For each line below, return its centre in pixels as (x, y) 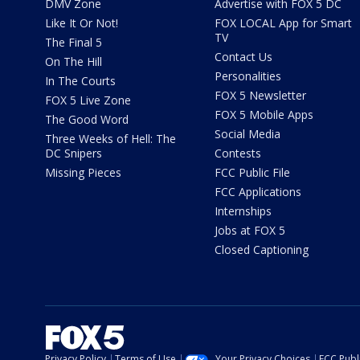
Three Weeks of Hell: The (110, 138)
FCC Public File (252, 172)
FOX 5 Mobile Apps (264, 114)
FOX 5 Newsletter (260, 95)
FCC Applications (258, 191)
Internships (243, 211)
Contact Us (243, 56)
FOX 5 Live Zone (88, 100)
